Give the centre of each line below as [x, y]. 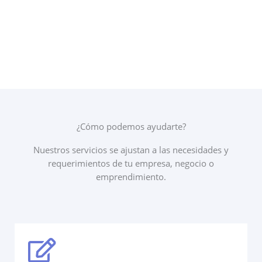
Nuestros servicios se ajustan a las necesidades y [131, 150]
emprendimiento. [131, 177]
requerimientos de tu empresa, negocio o [131, 163]
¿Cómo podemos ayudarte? [131, 126]
